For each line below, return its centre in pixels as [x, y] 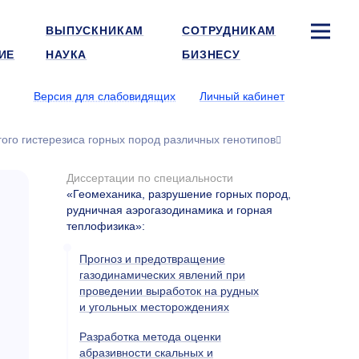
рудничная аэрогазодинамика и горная [169, 210]
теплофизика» [104, 226]
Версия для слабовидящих [105, 96]
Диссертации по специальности [150, 177]
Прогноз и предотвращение [152, 258]
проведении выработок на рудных [169, 290]
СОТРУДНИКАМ [229, 30]
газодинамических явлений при [162, 274]
